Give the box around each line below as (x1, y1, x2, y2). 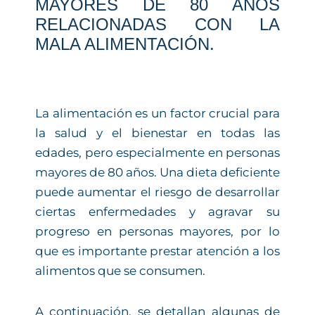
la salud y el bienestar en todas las (35, 125, 280, 140)
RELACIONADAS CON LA (35, 14, 280, 34)
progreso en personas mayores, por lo (35, 224, 280, 238)
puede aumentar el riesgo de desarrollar (35, 184, 280, 199)
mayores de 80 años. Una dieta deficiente (35, 165, 280, 179)
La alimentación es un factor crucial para (35, 105, 280, 120)
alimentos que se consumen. (35, 263, 205, 278)
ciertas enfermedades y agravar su (35, 204, 280, 219)
